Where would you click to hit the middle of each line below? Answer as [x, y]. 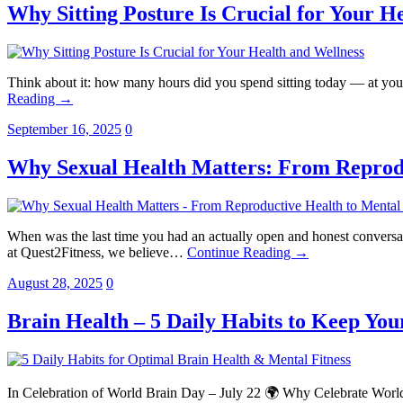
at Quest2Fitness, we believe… [97, 252]
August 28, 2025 [55, 282]
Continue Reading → [248, 252]
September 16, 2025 [64, 129]
